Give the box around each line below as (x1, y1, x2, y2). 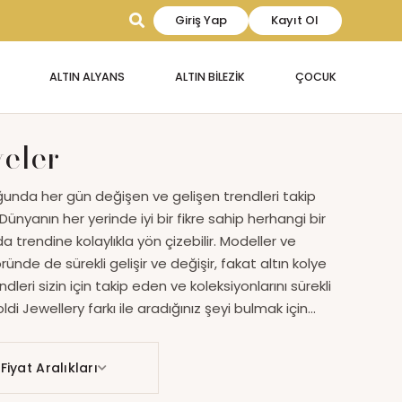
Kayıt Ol (271, 12, 319, 30)
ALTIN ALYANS (48, 69, 125, 84)
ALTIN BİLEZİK (174, 69, 245, 84)
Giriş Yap (174, 12, 227, 30)
